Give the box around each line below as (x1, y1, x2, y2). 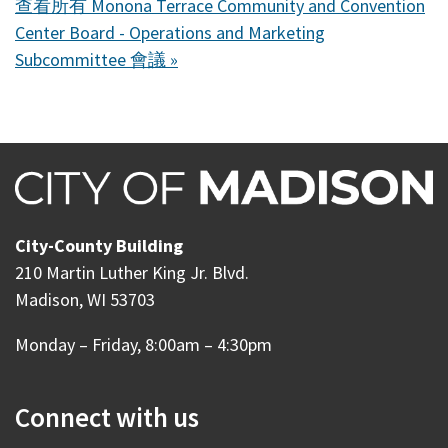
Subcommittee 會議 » (15, 48, 178, 72)
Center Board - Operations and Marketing (15, 21, 325, 45)
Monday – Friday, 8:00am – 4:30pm (15, 333, 272, 357)
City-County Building (15, 234, 183, 258)
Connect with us (15, 400, 199, 435)
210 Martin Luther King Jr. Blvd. (15, 261, 253, 285)
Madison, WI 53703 (15, 288, 155, 312)
